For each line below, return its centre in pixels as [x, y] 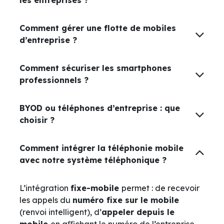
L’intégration [45, 188]
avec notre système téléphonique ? [93, 160]
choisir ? [37, 120]
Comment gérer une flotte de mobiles [98, 28]
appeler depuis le [138, 212]
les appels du [46, 200]
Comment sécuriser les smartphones [95, 68]
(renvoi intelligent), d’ [60, 212]
